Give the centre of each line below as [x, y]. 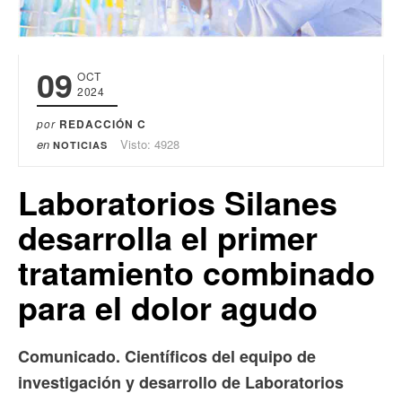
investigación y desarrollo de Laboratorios [181, 382]
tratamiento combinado [197, 271]
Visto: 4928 [150, 144]
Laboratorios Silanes [178, 201]
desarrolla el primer [168, 236]
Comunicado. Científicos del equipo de [167, 356]
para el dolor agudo [168, 306]
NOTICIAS [80, 144]
